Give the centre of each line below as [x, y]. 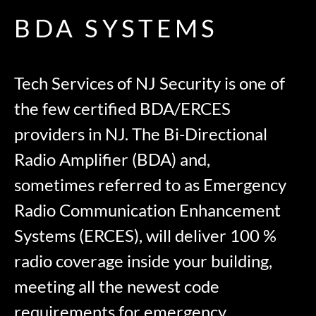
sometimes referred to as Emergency [151, 185]
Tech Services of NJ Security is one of [150, 83]
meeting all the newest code [117, 286]
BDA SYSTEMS [116, 28]
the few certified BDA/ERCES [123, 109]
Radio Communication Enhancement [148, 210]
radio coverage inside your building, [144, 261]
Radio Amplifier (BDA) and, [113, 159]
